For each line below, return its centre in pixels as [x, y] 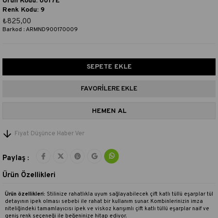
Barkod [12, 30]
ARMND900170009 [52, 30]
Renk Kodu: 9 [24, 10]
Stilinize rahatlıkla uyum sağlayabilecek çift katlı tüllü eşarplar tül [129, 194]
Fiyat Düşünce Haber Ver [50, 134]
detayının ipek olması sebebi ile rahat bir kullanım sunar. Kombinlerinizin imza [104, 201]
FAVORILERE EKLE [109, 89]
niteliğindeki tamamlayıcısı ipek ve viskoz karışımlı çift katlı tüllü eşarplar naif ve [107, 209]
